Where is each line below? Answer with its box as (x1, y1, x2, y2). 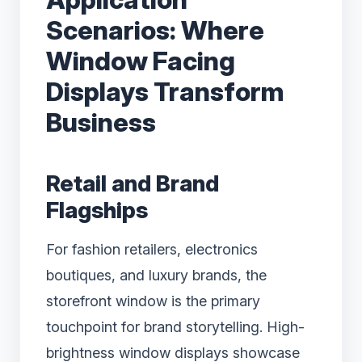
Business (46, 106, 156, 138)
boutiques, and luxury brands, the (46, 266, 267, 284)
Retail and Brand (46, 169, 219, 197)
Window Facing (46, 44, 235, 77)
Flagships (46, 196, 148, 224)
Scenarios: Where (46, 14, 264, 46)
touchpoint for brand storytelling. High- (46, 318, 305, 335)
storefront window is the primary (46, 292, 260, 309)
